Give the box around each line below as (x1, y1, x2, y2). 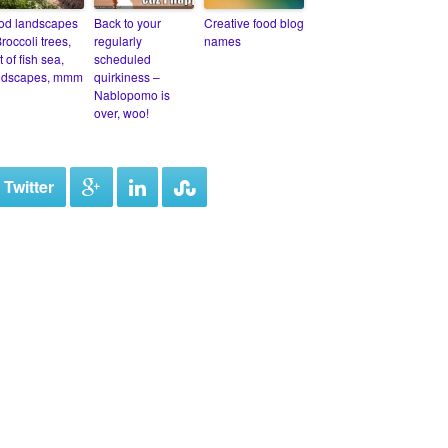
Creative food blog (204, 14, 304, 32)
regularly (94, 32, 142, 50)
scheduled (94, 50, 151, 68)
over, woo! (94, 104, 149, 122)
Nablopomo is (94, 86, 170, 104)
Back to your (94, 14, 161, 32)
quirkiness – (94, 68, 160, 86)
